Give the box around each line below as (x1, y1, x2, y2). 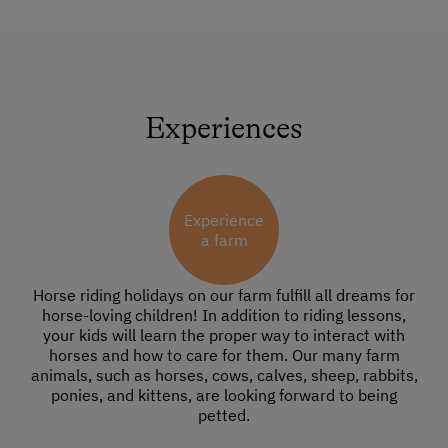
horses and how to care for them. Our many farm (48, 345, 400, 366)
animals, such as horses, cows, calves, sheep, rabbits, (30, 365, 418, 386)
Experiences (145, 111, 303, 146)
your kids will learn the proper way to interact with (43, 325, 405, 346)
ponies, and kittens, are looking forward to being (51, 385, 397, 406)
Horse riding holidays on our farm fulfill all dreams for (33, 285, 415, 306)
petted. (198, 405, 250, 426)
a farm (200, 230, 248, 251)
